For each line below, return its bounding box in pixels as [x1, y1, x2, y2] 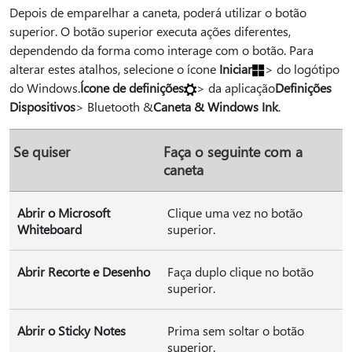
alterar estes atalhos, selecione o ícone [9, 60, 219, 77]
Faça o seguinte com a [163, 142, 302, 160]
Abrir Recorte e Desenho [17, 263, 150, 280]
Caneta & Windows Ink [153, 98, 278, 115]
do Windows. [9, 79, 80, 96]
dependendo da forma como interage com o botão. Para [9, 42, 313, 58]
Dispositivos [9, 98, 75, 115]
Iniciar [219, 60, 252, 77]
